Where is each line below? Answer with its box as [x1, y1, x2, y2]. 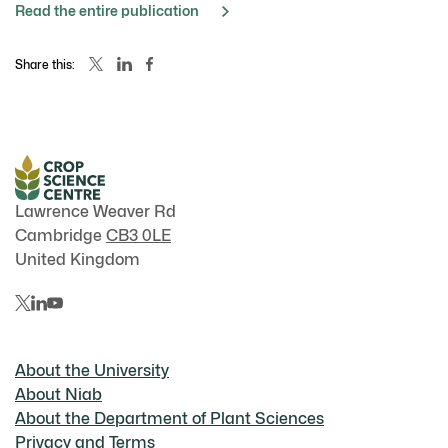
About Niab [15, 384, 102, 404]
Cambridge [15, 225, 106, 245]
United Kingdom [15, 249, 140, 269]
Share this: [15, 57, 75, 72]
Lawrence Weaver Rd [15, 201, 176, 221]
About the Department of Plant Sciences [15, 408, 324, 428]
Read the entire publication [15, 2, 199, 19]
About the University [15, 360, 169, 380]
